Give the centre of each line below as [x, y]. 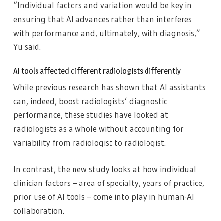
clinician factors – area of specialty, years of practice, [109, 183]
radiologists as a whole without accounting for [98, 129]
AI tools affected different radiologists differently [97, 71]
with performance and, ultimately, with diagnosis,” [107, 33]
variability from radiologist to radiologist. [90, 143]
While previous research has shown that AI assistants [110, 87]
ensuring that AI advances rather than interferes [103, 19]
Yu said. [27, 46]
